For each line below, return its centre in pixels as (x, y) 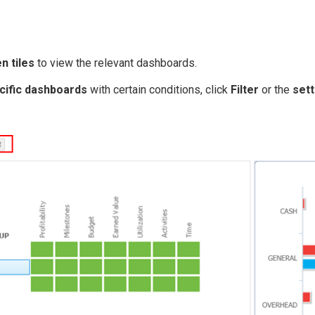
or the (276, 90)
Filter (245, 90)
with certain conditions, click (159, 90)
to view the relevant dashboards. (116, 63)
